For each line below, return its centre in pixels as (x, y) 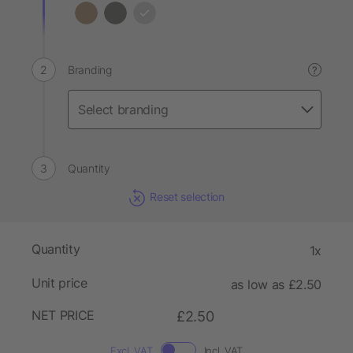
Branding (90, 70)
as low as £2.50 (276, 285)
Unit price (59, 283)
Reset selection (187, 197)
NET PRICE (63, 316)
